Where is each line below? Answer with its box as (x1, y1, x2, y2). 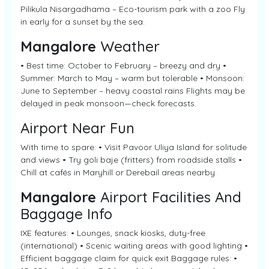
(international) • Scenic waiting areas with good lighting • (20, 240, 248, 251)
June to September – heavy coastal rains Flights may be (20, 85, 245, 96)
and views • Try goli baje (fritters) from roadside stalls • (20, 154, 242, 165)
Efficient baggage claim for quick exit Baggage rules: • (20, 253, 237, 264)
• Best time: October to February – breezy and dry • (20, 60, 226, 71)
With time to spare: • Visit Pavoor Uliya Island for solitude (20, 142, 247, 153)
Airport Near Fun (20, 119, 134, 137)
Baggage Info (20, 205, 112, 223)
